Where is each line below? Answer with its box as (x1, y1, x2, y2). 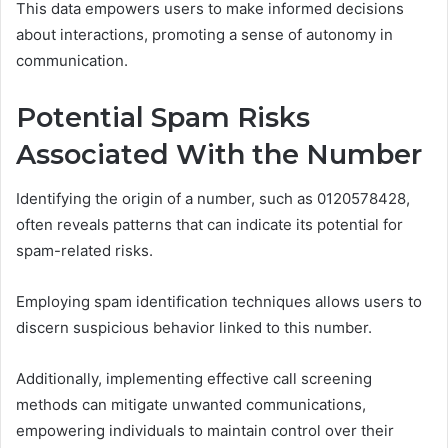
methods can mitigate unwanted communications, (16, 395, 366, 415)
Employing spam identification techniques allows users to (16, 292, 422, 312)
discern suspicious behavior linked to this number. (16, 318, 372, 338)
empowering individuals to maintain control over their (16, 421, 394, 441)
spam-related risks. (16, 241, 153, 261)
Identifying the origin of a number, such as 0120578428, (16, 189, 410, 209)
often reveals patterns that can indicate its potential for (16, 215, 403, 235)
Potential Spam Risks (16, 100, 310, 134)
